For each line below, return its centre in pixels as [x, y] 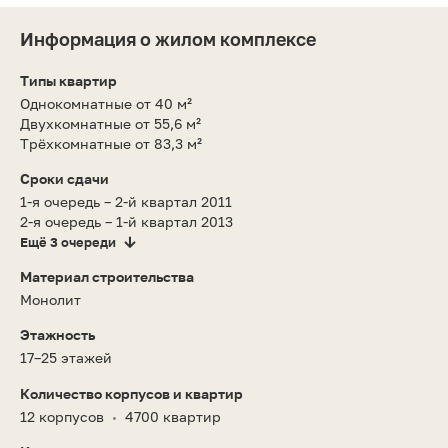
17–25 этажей [66, 357]
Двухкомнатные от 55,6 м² [110, 123]
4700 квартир [173, 416]
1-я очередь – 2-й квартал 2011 [126, 201]
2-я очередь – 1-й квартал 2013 [126, 221]
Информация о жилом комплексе [168, 38]
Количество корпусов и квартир [131, 393]
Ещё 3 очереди [68, 241]
